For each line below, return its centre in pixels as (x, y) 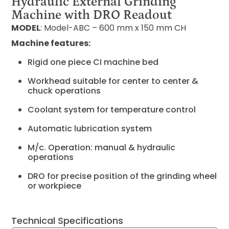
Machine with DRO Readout (92, 16)
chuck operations (64, 91)
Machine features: (51, 43)
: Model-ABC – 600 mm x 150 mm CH (113, 28)
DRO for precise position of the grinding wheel (122, 176)
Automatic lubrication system (91, 129)
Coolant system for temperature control (113, 110)
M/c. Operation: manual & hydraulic (102, 148)
